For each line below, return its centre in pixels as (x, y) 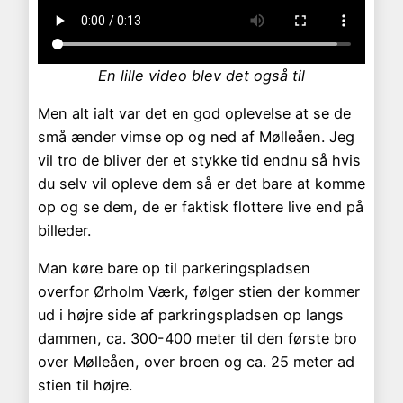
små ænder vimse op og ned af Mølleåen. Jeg (196, 137)
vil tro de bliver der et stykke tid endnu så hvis (199, 161)
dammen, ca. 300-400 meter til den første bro (197, 339)
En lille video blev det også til (201, 75)
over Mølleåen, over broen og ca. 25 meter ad (196, 362)
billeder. (64, 231)
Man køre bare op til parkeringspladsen (174, 269)
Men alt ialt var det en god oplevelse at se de (194, 114)
